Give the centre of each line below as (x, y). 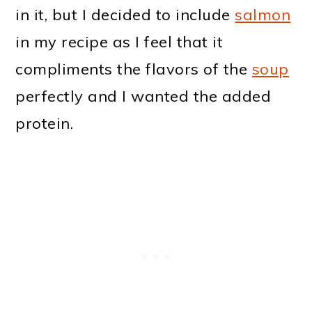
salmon (263, 15)
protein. (45, 124)
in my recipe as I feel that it (119, 42)
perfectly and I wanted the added (143, 96)
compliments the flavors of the (134, 69)
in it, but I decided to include (125, 15)
